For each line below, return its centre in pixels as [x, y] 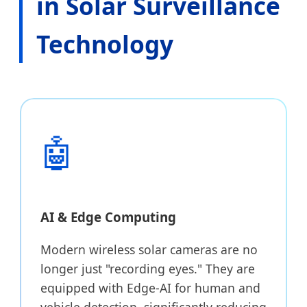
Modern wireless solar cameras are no [149, 249]
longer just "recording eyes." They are [148, 268]
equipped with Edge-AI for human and [150, 287]
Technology [105, 44]
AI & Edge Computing [108, 217]
